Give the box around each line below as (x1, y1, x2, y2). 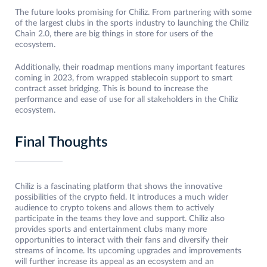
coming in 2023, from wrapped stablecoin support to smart (15, 74, 232, 83)
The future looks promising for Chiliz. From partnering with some (15, 8, 252, 17)
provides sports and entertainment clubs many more (15, 225, 207, 234)
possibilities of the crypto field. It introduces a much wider (15, 193, 228, 202)
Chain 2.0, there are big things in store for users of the (15, 30, 213, 39)
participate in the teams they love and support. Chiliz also (15, 215, 225, 223)
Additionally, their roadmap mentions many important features (15, 63, 245, 72)
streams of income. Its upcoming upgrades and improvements (15, 247, 241, 256)
